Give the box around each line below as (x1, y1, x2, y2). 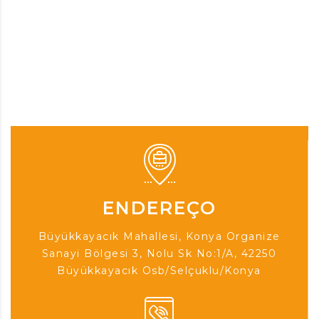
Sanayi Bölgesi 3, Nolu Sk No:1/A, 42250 (41, 246, 277, 260)
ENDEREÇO (102, 197, 216, 219)
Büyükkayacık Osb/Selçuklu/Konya (57, 263, 261, 277)
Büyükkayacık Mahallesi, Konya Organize (38, 229, 281, 243)
